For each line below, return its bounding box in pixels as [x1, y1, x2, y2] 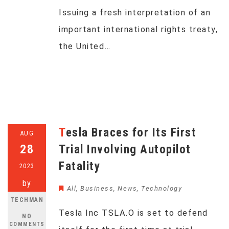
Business [80, 185, 113, 192]
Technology [141, 185, 182, 192]
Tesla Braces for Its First [59, 126, 66, 140]
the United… [59, 41, 111, 51]
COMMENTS [9, 221, 45, 227]
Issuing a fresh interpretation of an [59, 8, 211, 17]
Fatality [59, 159, 100, 173]
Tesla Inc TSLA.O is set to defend [59, 208, 208, 218]
